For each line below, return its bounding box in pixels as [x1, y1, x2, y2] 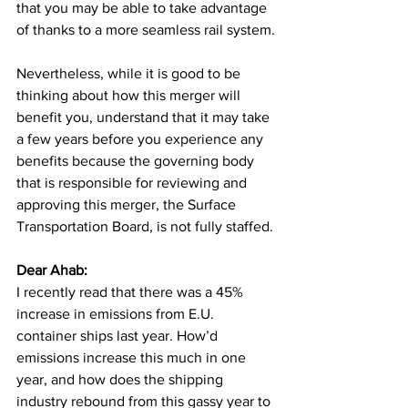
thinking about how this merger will [16, 87, 244, 104]
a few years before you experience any [16, 131, 267, 148]
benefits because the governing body [16, 153, 258, 169]
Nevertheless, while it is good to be [16, 66, 244, 82]
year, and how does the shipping [16, 372, 227, 388]
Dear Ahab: [16, 262, 91, 279]
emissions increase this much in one [16, 350, 250, 366]
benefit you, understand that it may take [16, 109, 273, 126]
